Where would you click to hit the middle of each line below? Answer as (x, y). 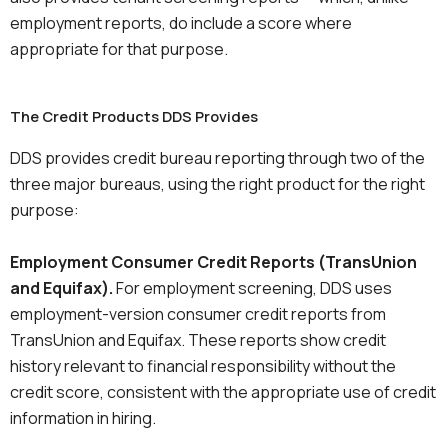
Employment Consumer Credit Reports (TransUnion (213, 261)
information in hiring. (83, 417)
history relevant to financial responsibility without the (203, 365)
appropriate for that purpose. (119, 48)
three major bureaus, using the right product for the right (217, 184)
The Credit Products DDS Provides (134, 116)
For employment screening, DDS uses (252, 287)
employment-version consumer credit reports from (198, 313)
